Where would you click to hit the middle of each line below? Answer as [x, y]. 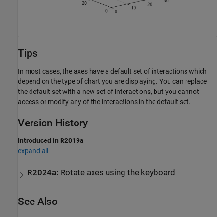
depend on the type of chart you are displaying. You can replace [112, 81]
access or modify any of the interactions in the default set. [104, 101]
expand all [33, 150]
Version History [53, 123]
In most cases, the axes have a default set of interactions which [112, 71]
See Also [38, 202]
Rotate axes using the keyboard [118, 173]
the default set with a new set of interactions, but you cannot [108, 91]
